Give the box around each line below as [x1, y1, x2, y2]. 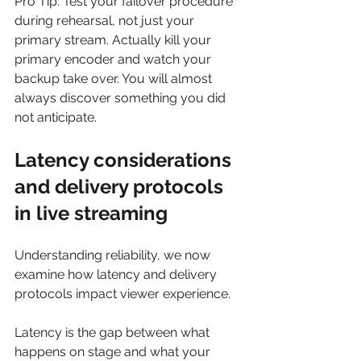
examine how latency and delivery [15, 267, 220, 282]
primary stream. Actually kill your [15, 32, 214, 48]
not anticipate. [15, 110, 97, 125]
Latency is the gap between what [15, 325, 213, 340]
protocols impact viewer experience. [15, 286, 230, 301]
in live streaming [15, 201, 168, 225]
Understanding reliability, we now [15, 247, 214, 263]
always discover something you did [15, 90, 229, 106]
